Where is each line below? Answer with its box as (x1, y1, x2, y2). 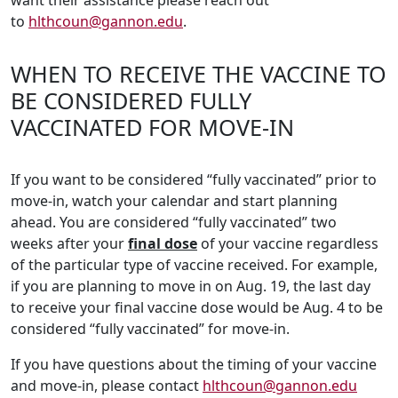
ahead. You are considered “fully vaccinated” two (11, 212, 337, 233)
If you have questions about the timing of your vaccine (11, 354, 377, 375)
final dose (128, 234, 197, 254)
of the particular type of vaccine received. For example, (11, 255, 378, 275)
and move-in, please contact (11, 376, 203, 396)
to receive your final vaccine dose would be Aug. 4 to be (11, 298, 383, 318)
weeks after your (11, 234, 128, 254)
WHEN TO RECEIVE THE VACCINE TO (11, 59, 386, 90)
